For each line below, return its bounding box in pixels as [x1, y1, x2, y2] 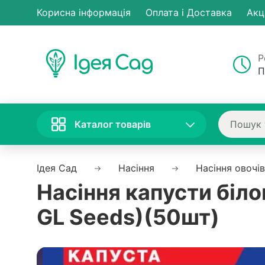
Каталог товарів [75, 118, 151, 130]
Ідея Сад [37, 162, 77, 174]
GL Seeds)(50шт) [37, 204, 219, 230]
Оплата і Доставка [146, 7, 232, 18]
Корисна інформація [37, 7, 131, 18]
